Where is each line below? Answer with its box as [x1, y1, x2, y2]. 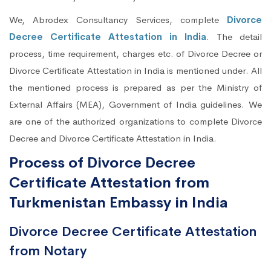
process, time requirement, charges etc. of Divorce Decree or [9, 48, 262, 60]
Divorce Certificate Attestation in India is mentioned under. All [9, 65, 262, 77]
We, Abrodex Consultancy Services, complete [9, 14, 227, 26]
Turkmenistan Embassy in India [9, 194, 228, 212]
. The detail [206, 31, 262, 43]
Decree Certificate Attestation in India [9, 31, 206, 43]
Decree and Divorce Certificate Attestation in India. [9, 132, 217, 145]
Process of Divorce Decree [9, 154, 195, 172]
